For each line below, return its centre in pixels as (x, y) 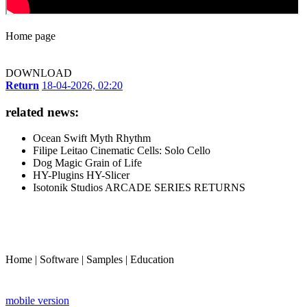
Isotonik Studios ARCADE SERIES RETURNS (139, 188)
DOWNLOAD (39, 73)
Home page (30, 36)
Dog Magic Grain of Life (87, 163)
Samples (105, 260)
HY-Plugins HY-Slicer (81, 175)
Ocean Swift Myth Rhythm (92, 138)
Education (152, 260)
